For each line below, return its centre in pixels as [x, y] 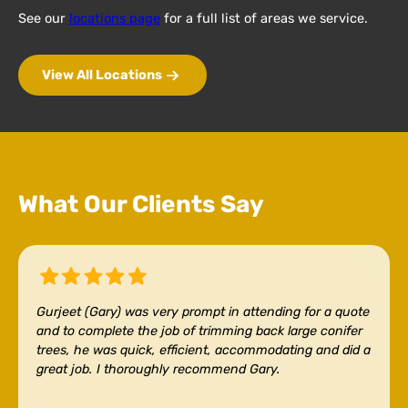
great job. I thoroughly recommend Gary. [158, 370]
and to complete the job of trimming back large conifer [199, 331]
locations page [115, 18]
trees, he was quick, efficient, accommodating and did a [204, 351]
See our [44, 18]
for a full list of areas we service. [264, 18]
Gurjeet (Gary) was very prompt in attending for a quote [203, 312]
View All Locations [102, 75]
